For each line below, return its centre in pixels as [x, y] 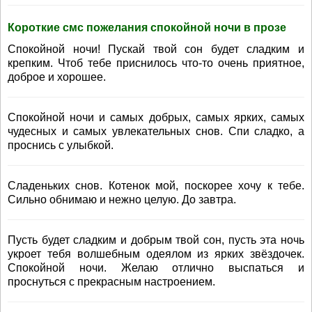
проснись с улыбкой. [61, 145]
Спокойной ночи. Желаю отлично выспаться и [156, 268]
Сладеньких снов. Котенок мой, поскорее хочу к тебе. [156, 186]
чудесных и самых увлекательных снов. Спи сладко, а [156, 131]
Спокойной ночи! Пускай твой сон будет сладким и [156, 49]
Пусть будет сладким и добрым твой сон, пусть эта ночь [156, 240]
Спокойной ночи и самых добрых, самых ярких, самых [156, 117]
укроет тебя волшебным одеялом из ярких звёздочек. [156, 254]
